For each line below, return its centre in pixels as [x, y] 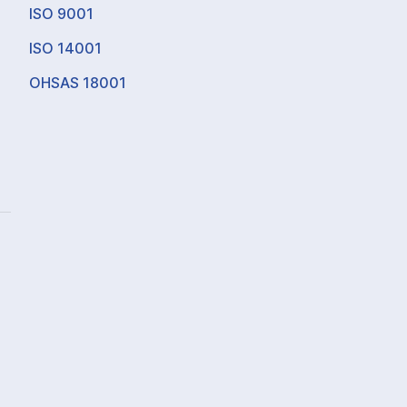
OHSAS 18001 [78, 83]
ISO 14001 [66, 49]
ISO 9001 [62, 14]
